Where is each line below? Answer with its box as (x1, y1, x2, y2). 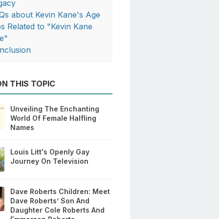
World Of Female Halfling (10, 114, 97, 123)
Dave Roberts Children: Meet (10, 187, 110, 196)
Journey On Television (10, 157, 89, 166)
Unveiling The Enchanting (10, 105, 100, 113)
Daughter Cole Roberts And (10, 206, 105, 215)
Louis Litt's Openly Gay (10, 148, 90, 156)
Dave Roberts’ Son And (10, 197, 90, 205)
